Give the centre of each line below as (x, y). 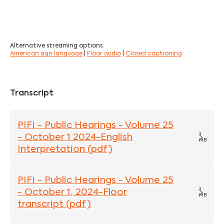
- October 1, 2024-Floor (72, 193)
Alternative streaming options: (57, 46)
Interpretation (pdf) (65, 149)
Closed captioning (154, 54)
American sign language (46, 54)
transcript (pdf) (54, 205)
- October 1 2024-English (75, 137)
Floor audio (104, 54)
